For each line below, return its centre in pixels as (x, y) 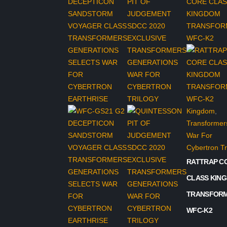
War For (199, 136)
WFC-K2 (199, 211)
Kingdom (201, 111)
